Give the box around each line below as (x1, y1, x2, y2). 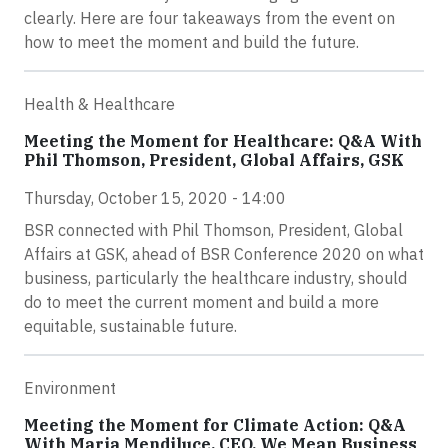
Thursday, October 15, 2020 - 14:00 (24, 188, 286, 208)
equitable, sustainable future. (24, 316, 237, 336)
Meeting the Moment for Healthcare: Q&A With (24, 131, 422, 151)
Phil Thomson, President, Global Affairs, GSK (24, 150, 404, 170)
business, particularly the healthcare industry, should (24, 268, 407, 288)
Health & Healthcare (24, 94, 175, 114)
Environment (24, 378, 116, 398)
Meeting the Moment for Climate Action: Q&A (24, 415, 406, 435)
